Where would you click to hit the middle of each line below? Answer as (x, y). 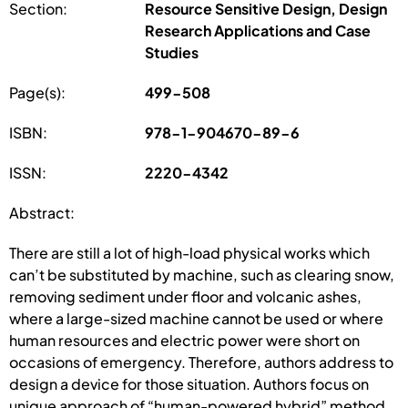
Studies (172, 52)
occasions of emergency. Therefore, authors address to (201, 362)
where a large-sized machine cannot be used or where (196, 318)
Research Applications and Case (258, 30)
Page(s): (37, 92)
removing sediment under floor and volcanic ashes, (185, 296)
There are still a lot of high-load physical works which (189, 252)
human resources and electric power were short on (184, 340)
